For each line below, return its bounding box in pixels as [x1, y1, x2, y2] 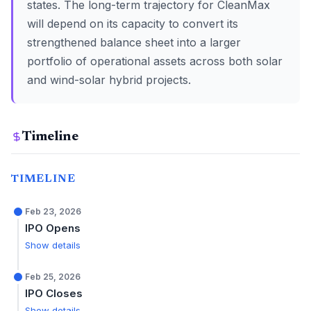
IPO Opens [25, 221, 81, 235]
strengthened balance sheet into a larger [27, 35, 241, 49]
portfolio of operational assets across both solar [27, 54, 283, 68]
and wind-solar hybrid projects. [27, 73, 191, 87]
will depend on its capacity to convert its [27, 17, 238, 31]
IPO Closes [25, 287, 83, 300]
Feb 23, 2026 [25, 206, 81, 217]
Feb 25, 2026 [25, 271, 81, 282]
